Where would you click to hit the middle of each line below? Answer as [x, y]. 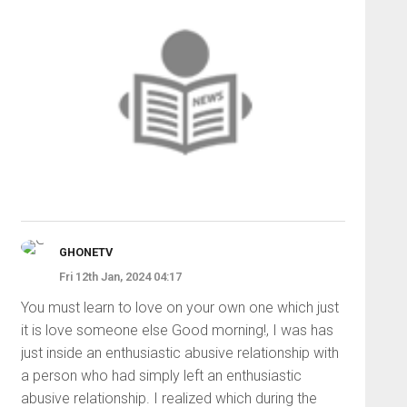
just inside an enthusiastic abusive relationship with [179, 352]
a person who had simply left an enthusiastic [161, 375]
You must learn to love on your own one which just [179, 307]
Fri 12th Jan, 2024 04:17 [120, 276]
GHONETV [85, 252]
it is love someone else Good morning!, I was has [177, 330]
